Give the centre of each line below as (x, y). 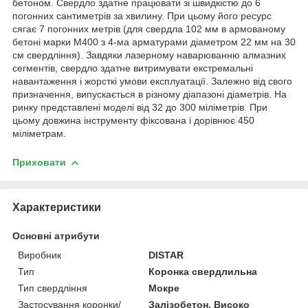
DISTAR (166, 255)
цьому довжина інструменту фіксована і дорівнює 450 (133, 120)
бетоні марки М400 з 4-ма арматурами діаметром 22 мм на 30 (154, 42)
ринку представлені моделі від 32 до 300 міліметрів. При (140, 107)
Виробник (40, 255)
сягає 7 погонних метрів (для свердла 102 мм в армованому (149, 29)
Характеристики (57, 207)
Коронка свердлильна (203, 271)
